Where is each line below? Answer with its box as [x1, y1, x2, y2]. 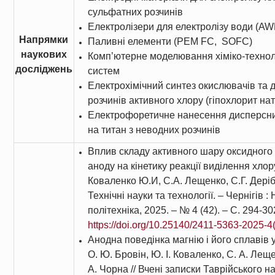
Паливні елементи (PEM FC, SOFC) [87, 36, 252, 47]
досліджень [15, 64, 72, 74]
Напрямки [19, 34, 69, 45]
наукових [20, 49, 67, 60]
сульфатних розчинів [87, 7, 183, 17]
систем [87, 66, 120, 76]
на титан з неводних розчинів [87, 125, 220, 135]
